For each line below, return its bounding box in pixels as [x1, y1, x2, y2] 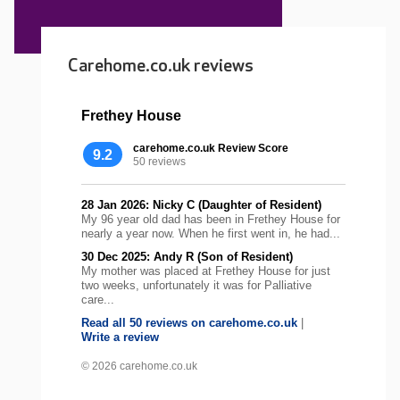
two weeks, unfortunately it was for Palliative [81, 278, 312, 292]
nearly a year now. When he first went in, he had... [81, 226, 340, 240]
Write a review [81, 329, 159, 344]
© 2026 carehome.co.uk [81, 359, 197, 372]
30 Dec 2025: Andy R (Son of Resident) [81, 249, 293, 263]
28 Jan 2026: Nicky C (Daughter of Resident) [81, 197, 321, 212]
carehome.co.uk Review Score [133, 141, 288, 154]
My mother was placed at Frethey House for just [81, 263, 330, 278]
